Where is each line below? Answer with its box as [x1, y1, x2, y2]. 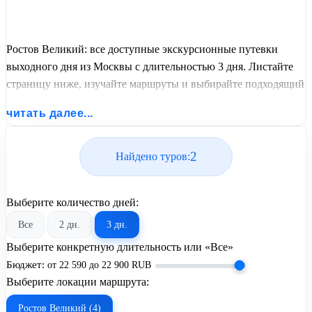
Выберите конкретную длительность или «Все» [6, 240, 233, 253]
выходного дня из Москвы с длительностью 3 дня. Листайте [6, 60, 293, 72]
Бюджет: [6, 258, 45, 270]
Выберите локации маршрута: [6, 275, 149, 288]
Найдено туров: [115, 150, 190, 163]
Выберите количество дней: [6, 196, 139, 208]
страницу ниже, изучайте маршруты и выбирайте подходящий [6, 77, 304, 90]
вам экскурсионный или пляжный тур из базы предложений [6, 95, 295, 107]
